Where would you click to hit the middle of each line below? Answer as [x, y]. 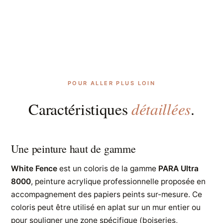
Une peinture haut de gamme [73, 148]
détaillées [161, 108]
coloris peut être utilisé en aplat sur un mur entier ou [106, 207]
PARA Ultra [179, 168]
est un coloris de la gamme [108, 168]
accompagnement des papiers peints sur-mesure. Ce [107, 194]
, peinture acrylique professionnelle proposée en [118, 181]
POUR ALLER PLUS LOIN [111, 83]
